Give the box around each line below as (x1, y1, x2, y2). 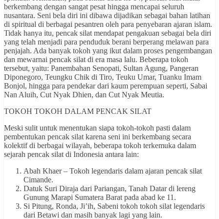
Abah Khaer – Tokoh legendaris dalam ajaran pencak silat (23, 167, 202, 175)
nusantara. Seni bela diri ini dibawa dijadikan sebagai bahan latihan (4, 11, 210, 20)
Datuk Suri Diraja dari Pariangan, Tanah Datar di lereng (23, 184, 196, 193)
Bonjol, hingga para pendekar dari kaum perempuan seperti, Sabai (4, 82, 207, 90)
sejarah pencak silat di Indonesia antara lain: (4, 150, 139, 159)
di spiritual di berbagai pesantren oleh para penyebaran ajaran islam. (4, 20, 212, 29)
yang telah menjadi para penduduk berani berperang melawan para (4, 38, 209, 46)
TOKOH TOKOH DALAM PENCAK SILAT (4, 107, 152, 116)
